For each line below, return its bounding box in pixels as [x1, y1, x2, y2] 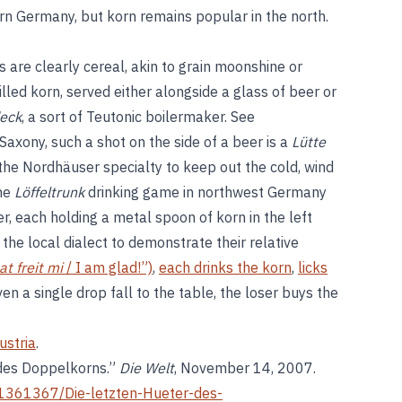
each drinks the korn [159, 258, 292, 276]
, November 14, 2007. [174, 359, 316, 377]
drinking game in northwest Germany [84, 183, 327, 201]
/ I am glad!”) [63, 258, 153, 276]
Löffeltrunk [14, 183, 84, 201]
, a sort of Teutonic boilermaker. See [22, 108, 255, 126]
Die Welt [119, 359, 174, 377]
